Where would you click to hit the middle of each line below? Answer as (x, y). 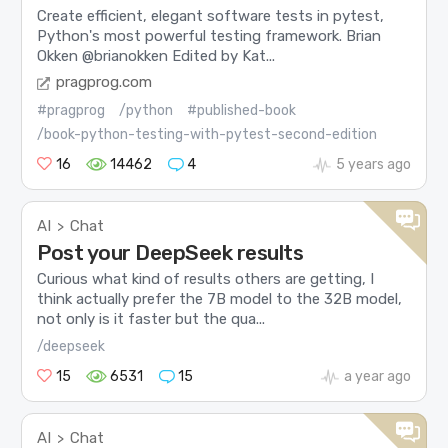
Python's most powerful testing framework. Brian (209, 35)
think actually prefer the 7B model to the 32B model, (220, 299)
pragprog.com (104, 82)
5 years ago (373, 165)
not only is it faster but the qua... (151, 319)
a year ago (377, 376)
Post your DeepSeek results (170, 253)
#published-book (242, 111)
